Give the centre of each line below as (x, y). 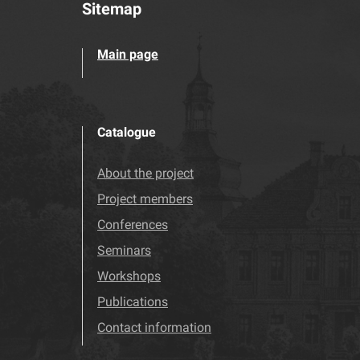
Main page (128, 54)
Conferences (133, 225)
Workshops (129, 276)
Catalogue (127, 132)
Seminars (124, 250)
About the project (145, 173)
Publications (133, 302)
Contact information (154, 327)
